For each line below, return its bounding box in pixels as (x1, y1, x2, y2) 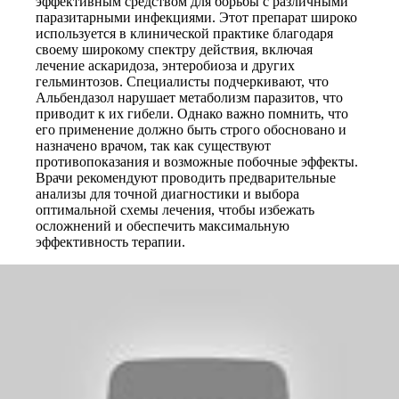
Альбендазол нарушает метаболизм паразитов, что (36, 90, 343, 105)
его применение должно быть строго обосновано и (36, 122, 346, 137)
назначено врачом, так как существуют (36, 138, 271, 153)
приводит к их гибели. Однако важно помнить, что (36, 106, 348, 121)
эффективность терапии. (36, 234, 185, 249)
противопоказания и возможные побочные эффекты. (36, 154, 358, 169)
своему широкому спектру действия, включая (36, 42, 313, 57)
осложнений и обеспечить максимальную (36, 218, 289, 233)
